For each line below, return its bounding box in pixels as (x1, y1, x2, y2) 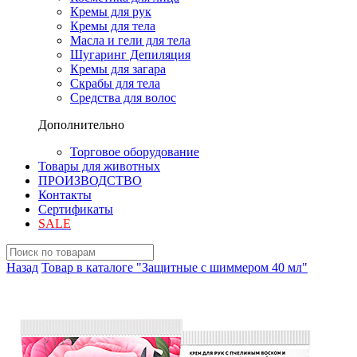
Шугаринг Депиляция (70, 48, 190, 61)
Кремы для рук (70, 5, 151, 18)
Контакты (38, 188, 92, 202)
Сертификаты (38, 202, 113, 216)
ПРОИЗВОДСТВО (38, 174, 142, 187)
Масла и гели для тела (70, 33, 190, 47)
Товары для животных (38, 159, 160, 173)
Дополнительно (38, 118, 124, 131)
